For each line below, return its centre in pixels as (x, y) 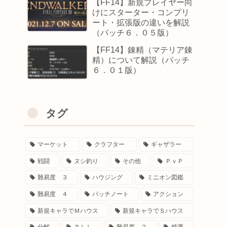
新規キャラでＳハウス (153, 211)
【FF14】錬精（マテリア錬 (143, 50)
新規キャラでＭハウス (68, 211)
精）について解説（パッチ (141, 60)
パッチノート (111, 194)
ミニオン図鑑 (165, 178)
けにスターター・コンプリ (141, 12)
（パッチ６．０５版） (133, 32)
